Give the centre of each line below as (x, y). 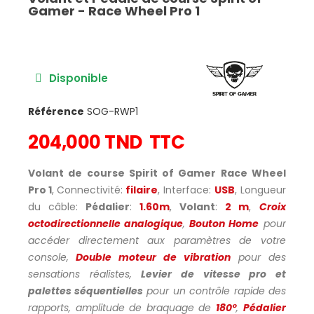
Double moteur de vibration (153, 257)
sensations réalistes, (84, 274)
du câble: (57, 206)
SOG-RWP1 (112, 111)
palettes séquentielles (86, 291)
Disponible (78, 78)
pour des (262, 257)
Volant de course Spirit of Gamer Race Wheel (157, 173)
